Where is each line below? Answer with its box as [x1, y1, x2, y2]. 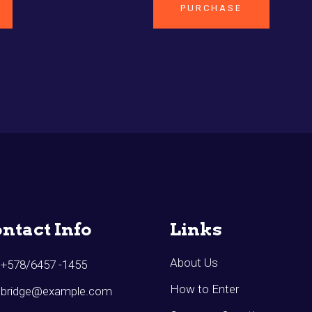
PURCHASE [180, 3, 242, 14]
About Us [170, 256, 218, 270]
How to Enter [170, 282, 239, 297]
